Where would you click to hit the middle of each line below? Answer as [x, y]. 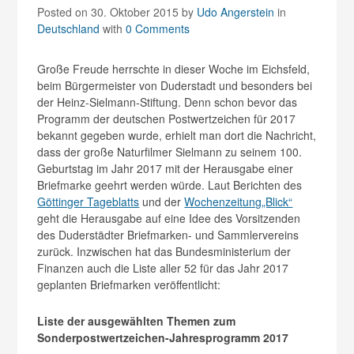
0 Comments [158, 28]
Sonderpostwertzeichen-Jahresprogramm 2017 [163, 337]
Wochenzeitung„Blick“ [239, 201]
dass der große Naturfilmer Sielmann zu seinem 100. [170, 151]
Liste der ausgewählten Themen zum [137, 320]
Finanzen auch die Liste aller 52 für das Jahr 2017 [163, 267]
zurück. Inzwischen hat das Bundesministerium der [164, 251]
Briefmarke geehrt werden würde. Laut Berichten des [170, 185]
